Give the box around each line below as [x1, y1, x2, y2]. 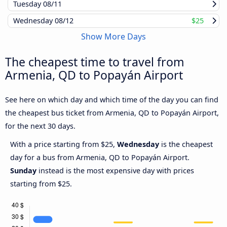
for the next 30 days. [5, 121, 75, 131]
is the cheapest [159, 139, 213, 149]
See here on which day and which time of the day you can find [5, 95, 218, 105]
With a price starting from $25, [10, 139, 117, 149]
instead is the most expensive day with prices [36, 166, 194, 176]
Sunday [10, 166, 36, 176]
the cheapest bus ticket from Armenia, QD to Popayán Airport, [5, 108, 219, 118]
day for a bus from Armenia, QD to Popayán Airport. [10, 153, 190, 163]
